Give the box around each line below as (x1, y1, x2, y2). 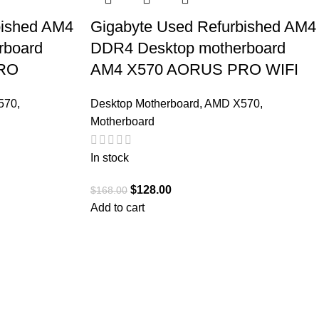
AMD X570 (204, 98, 260, 110)
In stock (90, 152, 129, 164)
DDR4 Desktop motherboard (90, 39, 286, 58)
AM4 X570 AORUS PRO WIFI (90, 61, 298, 79)
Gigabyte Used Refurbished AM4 (90, 18, 316, 36)
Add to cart (90, 202, 145, 214)
